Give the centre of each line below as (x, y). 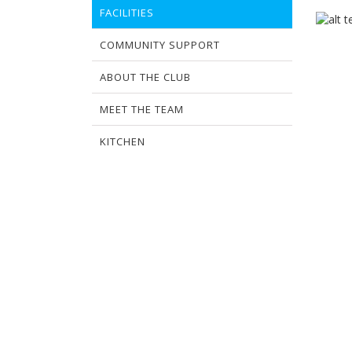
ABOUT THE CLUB (145, 77)
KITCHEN (123, 142)
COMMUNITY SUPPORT (160, 45)
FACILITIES (127, 13)
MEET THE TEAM (142, 110)
